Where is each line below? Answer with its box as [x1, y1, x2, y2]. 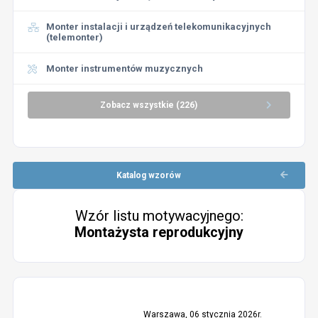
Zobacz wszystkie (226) [99, 100, 197, 110]
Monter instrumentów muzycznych [45, 63, 203, 74]
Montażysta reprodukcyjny [75, 224, 243, 241]
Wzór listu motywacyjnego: [75, 207, 243, 224]
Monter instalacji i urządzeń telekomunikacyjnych [45, 21, 271, 32]
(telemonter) [45, 32, 103, 43]
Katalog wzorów [116, 170, 181, 180]
